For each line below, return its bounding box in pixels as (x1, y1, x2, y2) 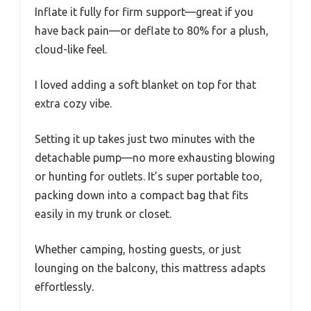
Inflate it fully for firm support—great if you (35, 6, 253, 19)
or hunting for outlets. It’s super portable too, (35, 170, 262, 183)
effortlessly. (35, 280, 94, 294)
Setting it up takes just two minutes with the (35, 133, 255, 146)
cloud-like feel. (35, 43, 107, 56)
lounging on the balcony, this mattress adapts (35, 262, 266, 275)
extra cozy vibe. (35, 97, 112, 110)
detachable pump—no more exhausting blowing (35, 151, 275, 165)
